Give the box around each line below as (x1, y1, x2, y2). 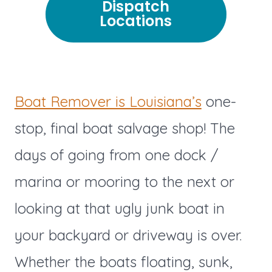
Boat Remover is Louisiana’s (14, 92, 202, 111)
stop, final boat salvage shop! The (14, 119, 235, 138)
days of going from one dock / (14, 146, 219, 165)
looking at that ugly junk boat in (14, 199, 225, 218)
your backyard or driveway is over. (14, 226, 242, 245)
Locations (100, 11, 172, 32)
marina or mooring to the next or (14, 172, 234, 191)
